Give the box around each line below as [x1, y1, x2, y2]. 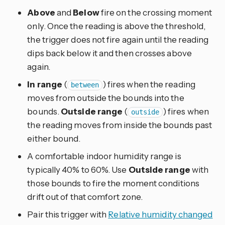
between [70, 81, 99, 89]
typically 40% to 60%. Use [27, 164, 129, 175]
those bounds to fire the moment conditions [27, 178, 199, 189]
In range [27, 79, 63, 90]
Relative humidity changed [108, 209, 213, 220]
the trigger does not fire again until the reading [27, 34, 209, 45]
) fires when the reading [102, 79, 195, 90]
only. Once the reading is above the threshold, [27, 21, 206, 32]
